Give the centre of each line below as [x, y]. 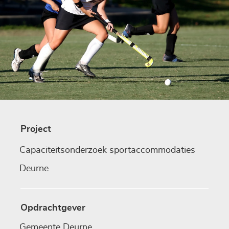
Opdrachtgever [53, 208]
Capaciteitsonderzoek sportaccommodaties [107, 150]
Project [36, 129]
